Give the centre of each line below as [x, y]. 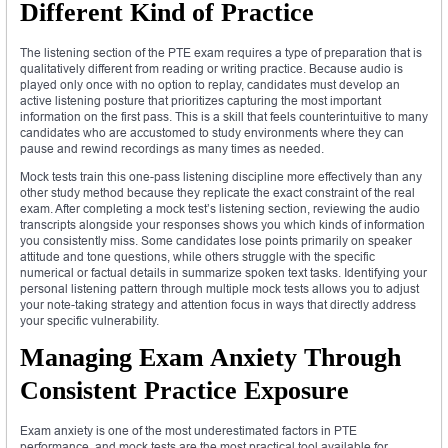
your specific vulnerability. [89, 320]
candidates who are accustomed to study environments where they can [212, 132]
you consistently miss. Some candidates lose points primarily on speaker [216, 240]
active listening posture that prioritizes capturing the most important [200, 100]
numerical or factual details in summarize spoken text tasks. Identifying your [223, 272]
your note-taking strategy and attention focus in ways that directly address [218, 304]
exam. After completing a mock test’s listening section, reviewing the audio [220, 208]
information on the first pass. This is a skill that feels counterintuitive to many [224, 116]
